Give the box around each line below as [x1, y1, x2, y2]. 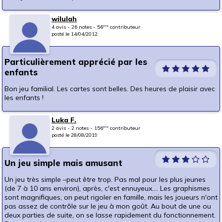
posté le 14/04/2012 [52, 30, 98, 38]
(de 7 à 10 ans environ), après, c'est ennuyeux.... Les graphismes [4, 184, 210, 193]
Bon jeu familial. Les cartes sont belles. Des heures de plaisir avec [4, 84, 215, 94]
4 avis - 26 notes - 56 [52, 23, 103, 31]
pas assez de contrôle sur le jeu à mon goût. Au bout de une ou [4, 202, 211, 211]
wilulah [52, 14, 77, 24]
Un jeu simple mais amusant [4, 158, 122, 168]
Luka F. [52, 115, 76, 125]
